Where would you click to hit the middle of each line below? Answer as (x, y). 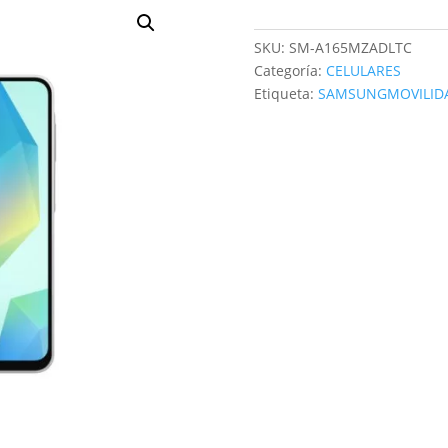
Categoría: (289, 70)
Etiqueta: (285, 93)
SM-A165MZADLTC (350, 47)
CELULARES (363, 70)
